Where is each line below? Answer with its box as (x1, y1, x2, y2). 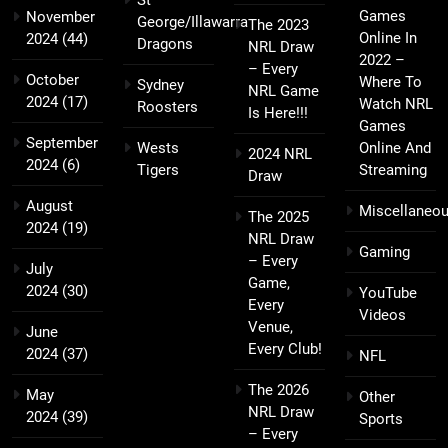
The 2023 (248, 15, 309, 34)
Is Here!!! (248, 103, 308, 122)
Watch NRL (359, 94, 433, 113)
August (26, 196, 73, 215)
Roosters (137, 97, 198, 116)
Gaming (359, 242, 410, 261)
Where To (359, 72, 422, 91)
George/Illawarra (137, 12, 248, 31)
